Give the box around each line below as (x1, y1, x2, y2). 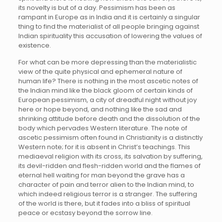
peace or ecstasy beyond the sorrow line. (18, 208, 153, 218)
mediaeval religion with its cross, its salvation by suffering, (18, 152, 203, 162)
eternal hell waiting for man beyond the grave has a (18, 170, 185, 180)
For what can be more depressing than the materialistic (18, 57, 197, 67)
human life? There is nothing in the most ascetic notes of (18, 76, 198, 86)
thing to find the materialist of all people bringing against (18, 22, 199, 32)
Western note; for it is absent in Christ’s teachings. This (18, 142, 190, 152)
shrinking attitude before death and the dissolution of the (18, 114, 200, 124)
